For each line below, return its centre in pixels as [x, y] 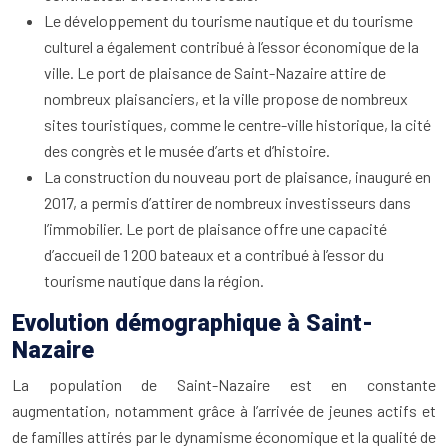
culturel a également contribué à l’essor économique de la [231, 47]
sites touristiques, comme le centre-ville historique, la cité [237, 125]
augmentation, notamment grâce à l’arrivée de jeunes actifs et [224, 411]
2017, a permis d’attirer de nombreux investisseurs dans [227, 203]
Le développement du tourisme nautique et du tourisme [228, 21]
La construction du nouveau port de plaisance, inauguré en [237, 177]
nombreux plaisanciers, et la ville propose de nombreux [226, 99]
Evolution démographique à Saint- [192, 324]
